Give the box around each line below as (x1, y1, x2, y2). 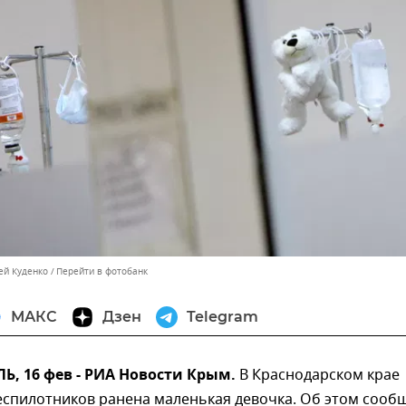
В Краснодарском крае (236, 364, 400, 387)
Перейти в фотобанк (56, 265, 148, 279)
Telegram (187, 308, 258, 326)
